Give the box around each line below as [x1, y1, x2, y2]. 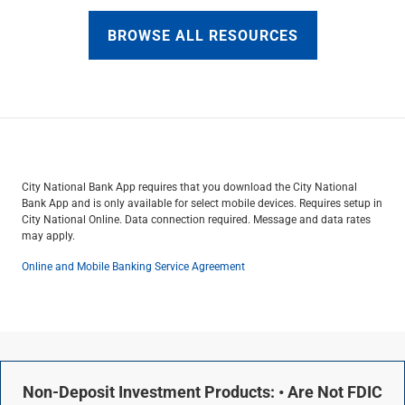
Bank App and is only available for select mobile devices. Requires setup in [22, 195, 382, 210]
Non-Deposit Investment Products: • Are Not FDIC [23, 381, 382, 402]
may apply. [22, 228, 75, 242]
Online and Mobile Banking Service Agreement [22, 259, 245, 273]
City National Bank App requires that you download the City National [22, 179, 357, 193]
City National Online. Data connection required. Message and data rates [22, 212, 371, 226]
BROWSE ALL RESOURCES [107, 25, 298, 44]
